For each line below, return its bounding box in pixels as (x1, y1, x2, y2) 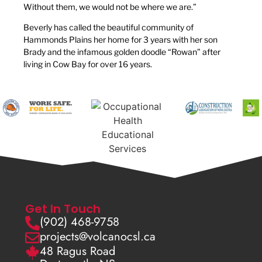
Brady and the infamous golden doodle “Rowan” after (23, 47, 220, 57)
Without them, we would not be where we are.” (23, 1, 196, 12)
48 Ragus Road (39, 243, 115, 260)
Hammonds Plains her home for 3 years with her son (23, 35, 218, 45)
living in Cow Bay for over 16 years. (23, 59, 152, 70)
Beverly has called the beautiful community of (23, 22, 194, 33)
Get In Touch (25, 201, 101, 218)
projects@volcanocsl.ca (39, 228, 156, 246)
